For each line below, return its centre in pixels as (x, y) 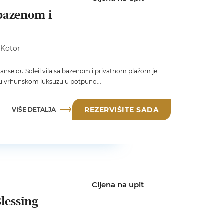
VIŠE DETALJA (34, 110)
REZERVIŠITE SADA (122, 110)
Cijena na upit (118, 184)
